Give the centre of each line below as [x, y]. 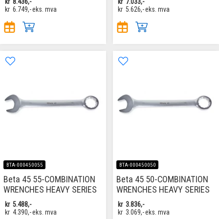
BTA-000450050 [137, 165]
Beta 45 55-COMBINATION [49, 179]
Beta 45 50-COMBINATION [162, 179]
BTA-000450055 [24, 165]
